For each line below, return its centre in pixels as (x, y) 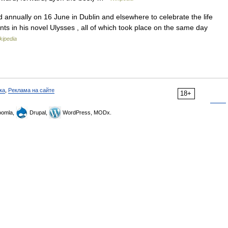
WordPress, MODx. (86, 112)
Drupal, (38, 112)
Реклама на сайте (31, 90)
